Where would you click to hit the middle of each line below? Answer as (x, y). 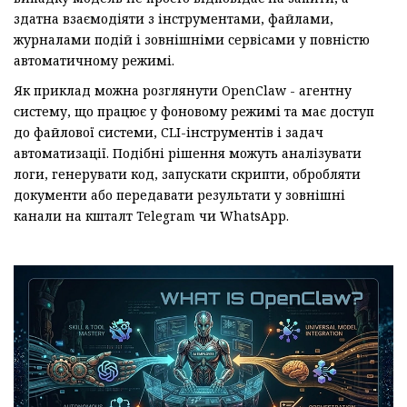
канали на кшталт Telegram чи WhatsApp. (151, 216)
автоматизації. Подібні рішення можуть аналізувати (188, 154)
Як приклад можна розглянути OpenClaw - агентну (183, 91)
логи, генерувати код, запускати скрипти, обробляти (187, 174)
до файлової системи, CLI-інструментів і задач (169, 133)
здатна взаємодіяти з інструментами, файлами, (174, 19)
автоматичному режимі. (94, 61)
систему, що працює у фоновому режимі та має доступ (194, 112)
